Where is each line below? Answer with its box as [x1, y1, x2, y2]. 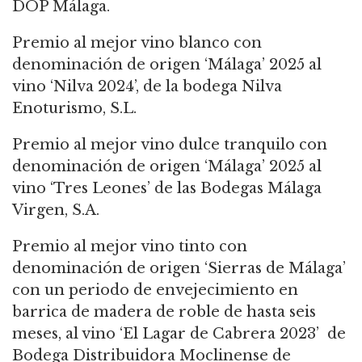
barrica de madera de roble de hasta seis [12, 302, 316, 321]
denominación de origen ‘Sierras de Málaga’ [12, 259, 346, 277]
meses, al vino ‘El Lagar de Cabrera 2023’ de [12, 324, 346, 343]
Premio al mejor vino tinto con [12, 237, 247, 255]
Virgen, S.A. [12, 200, 99, 219]
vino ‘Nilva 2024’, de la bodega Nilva [12, 77, 282, 95]
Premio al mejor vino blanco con [12, 33, 262, 52]
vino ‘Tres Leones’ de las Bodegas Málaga [12, 179, 322, 197]
